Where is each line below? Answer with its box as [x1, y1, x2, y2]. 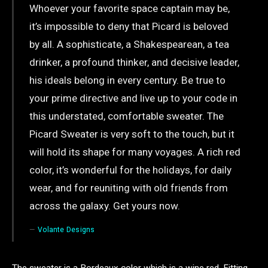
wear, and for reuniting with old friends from [29, 181, 228, 194]
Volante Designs [38, 225, 95, 234]
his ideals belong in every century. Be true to [29, 74, 226, 86]
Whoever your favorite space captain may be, [29, 2, 230, 14]
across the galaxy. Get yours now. [29, 199, 180, 212]
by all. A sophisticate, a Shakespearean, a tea [29, 38, 229, 50]
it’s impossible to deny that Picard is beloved [29, 20, 229, 32]
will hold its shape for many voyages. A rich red [29, 145, 240, 158]
